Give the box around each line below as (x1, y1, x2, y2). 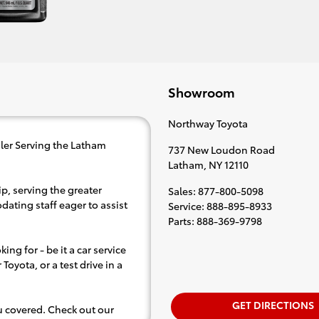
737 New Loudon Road (168, 142, 275, 157)
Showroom (168, 83, 235, 100)
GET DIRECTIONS (232, 297, 315, 312)
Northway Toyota (168, 116, 248, 130)
